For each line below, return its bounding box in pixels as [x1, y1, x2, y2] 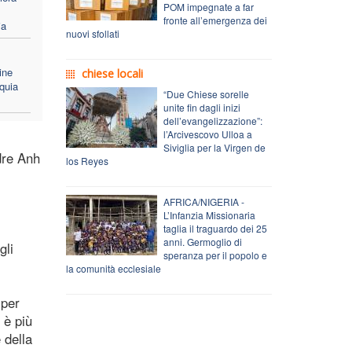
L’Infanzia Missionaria [163, 207, 255, 222]
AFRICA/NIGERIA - [163, 194, 244, 208]
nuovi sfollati [65, 26, 119, 40]
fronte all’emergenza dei [163, 13, 267, 27]
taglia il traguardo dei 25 [163, 221, 267, 235]
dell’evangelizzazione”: [163, 113, 262, 127]
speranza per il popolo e [163, 247, 267, 262]
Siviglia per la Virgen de [163, 140, 266, 154]
